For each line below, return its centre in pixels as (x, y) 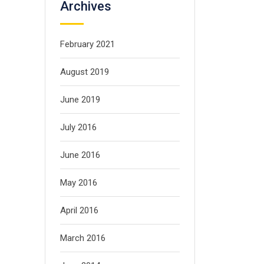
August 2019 (85, 72)
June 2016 (80, 155)
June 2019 (80, 100)
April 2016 (79, 211)
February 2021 (88, 44)
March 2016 (83, 238)
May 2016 (79, 183)
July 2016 (78, 128)
